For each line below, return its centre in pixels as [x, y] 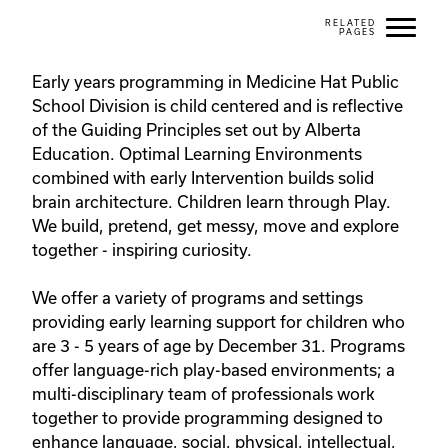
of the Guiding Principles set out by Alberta [196, 130]
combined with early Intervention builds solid [203, 178]
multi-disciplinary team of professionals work [203, 394]
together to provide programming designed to [207, 418]
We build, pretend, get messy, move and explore [215, 226]
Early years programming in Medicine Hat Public [215, 82]
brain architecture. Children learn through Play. [211, 202]
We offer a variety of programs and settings [197, 298]
